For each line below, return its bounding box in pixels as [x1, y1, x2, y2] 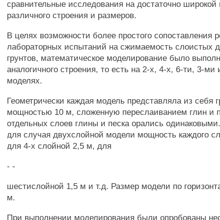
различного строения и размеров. [7, 10, 137, 20]
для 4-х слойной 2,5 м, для [7, 141, 112, 151]
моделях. [7, 76, 43, 85]
